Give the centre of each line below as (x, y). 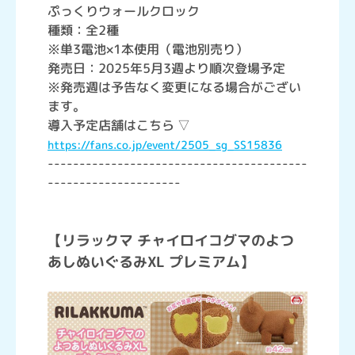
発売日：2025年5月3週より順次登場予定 (166, 68)
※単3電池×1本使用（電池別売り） (148, 49)
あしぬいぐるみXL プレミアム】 (151, 261)
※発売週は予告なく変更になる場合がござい (174, 87)
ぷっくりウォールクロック (124, 11)
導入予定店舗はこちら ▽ (119, 125)
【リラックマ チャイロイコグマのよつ (171, 240)
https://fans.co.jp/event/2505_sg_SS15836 (165, 144)
